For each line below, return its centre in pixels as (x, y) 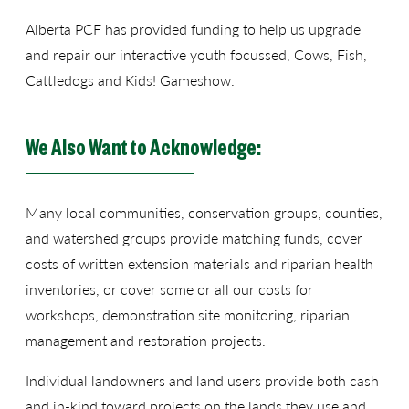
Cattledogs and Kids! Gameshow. (130, 79)
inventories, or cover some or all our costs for (169, 288)
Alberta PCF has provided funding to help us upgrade (193, 28)
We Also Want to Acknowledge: (143, 146)
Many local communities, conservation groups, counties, (204, 212)
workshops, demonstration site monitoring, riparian (188, 314)
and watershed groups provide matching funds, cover (194, 237)
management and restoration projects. (146, 340)
